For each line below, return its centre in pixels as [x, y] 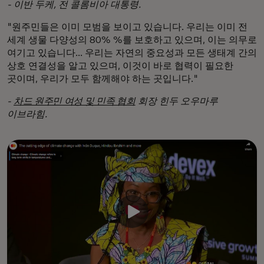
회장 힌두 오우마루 [176, 102]
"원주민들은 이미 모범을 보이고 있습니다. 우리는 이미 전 [127, 27]
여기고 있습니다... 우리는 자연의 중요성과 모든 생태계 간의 [132, 53]
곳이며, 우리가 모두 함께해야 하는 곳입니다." [103, 79]
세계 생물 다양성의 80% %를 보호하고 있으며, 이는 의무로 [132, 40]
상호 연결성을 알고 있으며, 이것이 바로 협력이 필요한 [120, 66]
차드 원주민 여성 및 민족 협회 [75, 102]
